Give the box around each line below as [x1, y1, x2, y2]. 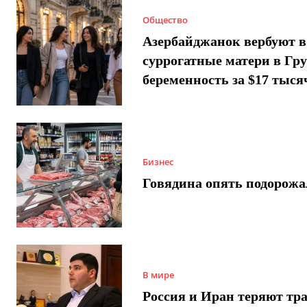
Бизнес [142, 156, 173, 168]
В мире [142, 268, 174, 281]
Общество [142, 14, 188, 27]
